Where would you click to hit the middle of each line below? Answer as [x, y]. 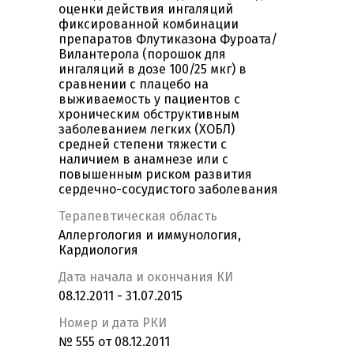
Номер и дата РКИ [113, 323]
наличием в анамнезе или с [143, 160]
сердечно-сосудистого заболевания [168, 190]
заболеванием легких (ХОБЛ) [147, 130]
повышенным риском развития [155, 175]
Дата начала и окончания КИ [146, 277]
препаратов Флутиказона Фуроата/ [168, 40]
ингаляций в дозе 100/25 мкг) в [153, 70]
